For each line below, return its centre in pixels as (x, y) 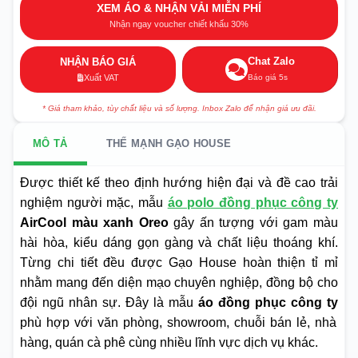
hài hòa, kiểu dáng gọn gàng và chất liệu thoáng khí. (179, 242)
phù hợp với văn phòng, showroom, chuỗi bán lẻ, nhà (178, 322)
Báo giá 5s (268, 77)
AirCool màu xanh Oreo (94, 222)
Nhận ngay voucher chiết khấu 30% (179, 24)
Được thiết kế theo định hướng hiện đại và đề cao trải (179, 182)
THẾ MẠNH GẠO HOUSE (169, 143)
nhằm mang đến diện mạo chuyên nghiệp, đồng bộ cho (179, 282)
